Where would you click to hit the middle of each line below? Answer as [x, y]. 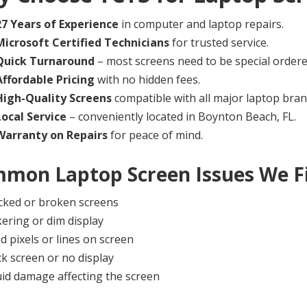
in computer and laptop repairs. [201, 24]
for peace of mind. [155, 135]
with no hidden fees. [147, 80]
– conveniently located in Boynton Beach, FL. [181, 117]
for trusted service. [219, 43]
